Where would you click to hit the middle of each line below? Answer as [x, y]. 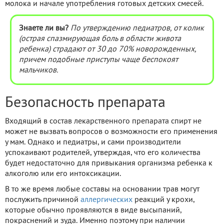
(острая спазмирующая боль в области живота [100, 39]
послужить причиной [43, 200]
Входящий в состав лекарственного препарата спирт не [103, 121]
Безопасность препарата [85, 103]
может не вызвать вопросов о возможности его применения [111, 132]
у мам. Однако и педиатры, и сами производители [93, 142]
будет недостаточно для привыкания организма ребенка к [109, 163]
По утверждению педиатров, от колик [137, 28]
